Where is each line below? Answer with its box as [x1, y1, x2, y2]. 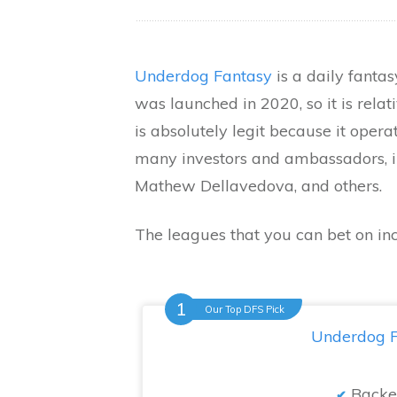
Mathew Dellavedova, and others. [135, 175, 386, 196]
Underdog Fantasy [135, 66, 272, 86]
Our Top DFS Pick [205, 303, 284, 315]
